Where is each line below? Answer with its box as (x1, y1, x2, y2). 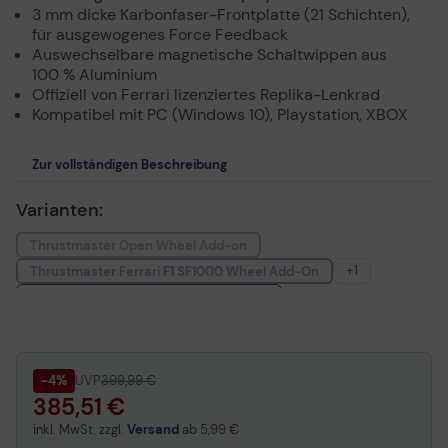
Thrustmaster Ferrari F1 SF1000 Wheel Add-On (30, 262, 319, 280)
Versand (127, 421, 179, 438)
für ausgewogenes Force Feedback (32, 24, 288, 45)
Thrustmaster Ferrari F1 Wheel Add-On (29, 288, 269, 306)
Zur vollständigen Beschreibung (32, 156, 227, 173)
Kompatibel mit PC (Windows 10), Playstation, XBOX (32, 104, 408, 125)
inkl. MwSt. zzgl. (33, 421, 127, 438)
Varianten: (16, 198, 103, 222)
